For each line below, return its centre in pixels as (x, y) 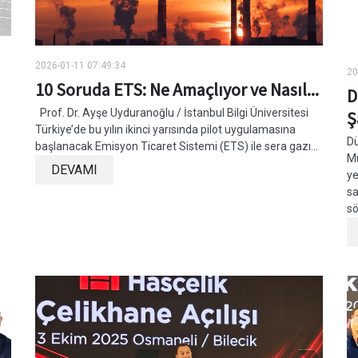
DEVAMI (74, 170)
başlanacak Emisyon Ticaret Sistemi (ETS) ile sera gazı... (177, 147)
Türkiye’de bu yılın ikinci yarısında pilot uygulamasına (165, 130)
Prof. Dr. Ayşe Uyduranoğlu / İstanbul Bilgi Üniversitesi (172, 113)
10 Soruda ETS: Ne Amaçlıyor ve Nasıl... (177, 90)
